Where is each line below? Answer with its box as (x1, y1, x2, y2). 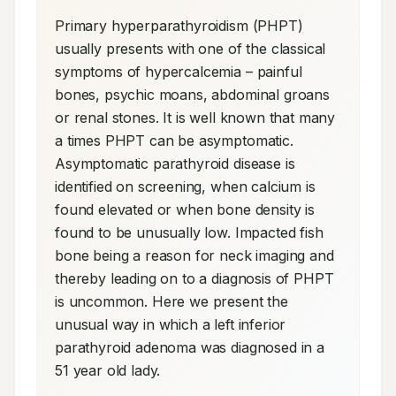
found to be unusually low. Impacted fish (55, 224, 324, 241)
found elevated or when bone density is (55, 201, 315, 218)
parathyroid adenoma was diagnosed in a (55, 339, 324, 356)
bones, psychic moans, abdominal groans (55, 86, 330, 103)
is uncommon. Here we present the (55, 293, 288, 310)
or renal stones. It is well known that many (55, 109, 336, 126)
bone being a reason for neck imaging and (55, 247, 334, 264)
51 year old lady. (55, 362, 161, 379)
